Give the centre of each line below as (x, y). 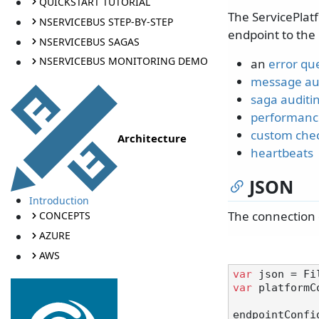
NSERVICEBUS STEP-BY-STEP (106, 21)
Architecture (152, 138)
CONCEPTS (64, 216)
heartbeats (282, 153)
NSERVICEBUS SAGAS (89, 41)
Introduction (59, 200)
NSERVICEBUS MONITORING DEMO (123, 61)
